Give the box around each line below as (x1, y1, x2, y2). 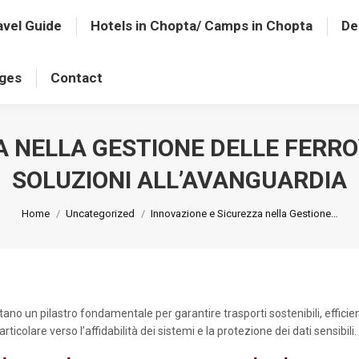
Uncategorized (65, 207, 135, 220)
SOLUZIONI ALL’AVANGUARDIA (12, 165, 347, 194)
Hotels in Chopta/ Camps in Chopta (91, 18, 313, 34)
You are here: (21, 198, 89, 212)
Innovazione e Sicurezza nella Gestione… (150, 207, 338, 220)
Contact (50, 70, 103, 86)
